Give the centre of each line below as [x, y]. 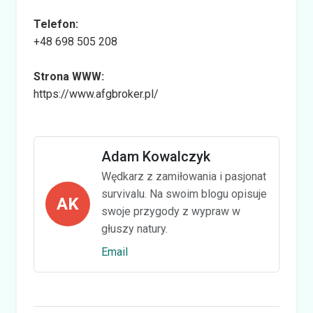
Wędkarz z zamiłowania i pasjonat [184, 176]
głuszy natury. [134, 228]
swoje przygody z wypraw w [171, 211]
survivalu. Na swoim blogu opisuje [184, 194]
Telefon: [56, 24]
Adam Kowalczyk [156, 156]
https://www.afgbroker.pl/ [96, 94]
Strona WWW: [69, 76]
